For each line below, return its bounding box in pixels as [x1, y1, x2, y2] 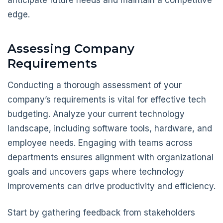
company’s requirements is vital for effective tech [7, 95, 206, 105]
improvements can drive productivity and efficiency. [7, 181, 216, 192]
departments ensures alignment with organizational [7, 152, 214, 163]
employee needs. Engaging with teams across [7, 138, 193, 148]
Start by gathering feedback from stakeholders [7, 207, 195, 218]
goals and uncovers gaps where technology [7, 167, 184, 177]
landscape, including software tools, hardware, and [7, 123, 212, 134]
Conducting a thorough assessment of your [7, 80, 182, 91]
